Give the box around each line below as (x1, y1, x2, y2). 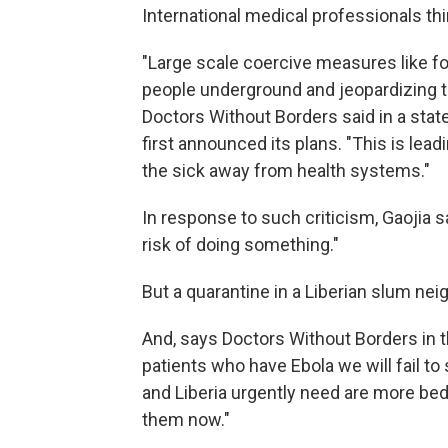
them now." (142, 409, 230, 431)
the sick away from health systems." (142, 160, 430, 182)
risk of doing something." (142, 234, 339, 256)
